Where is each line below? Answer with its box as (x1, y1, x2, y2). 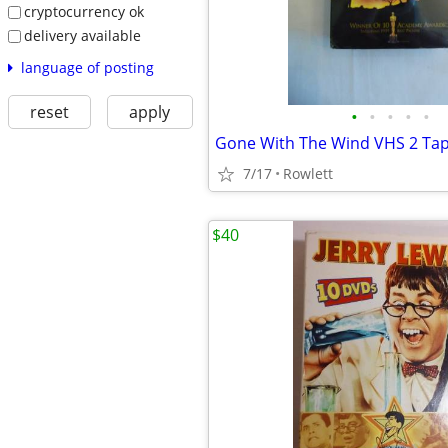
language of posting (20, 57, 154, 77)
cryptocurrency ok (23, 2, 144, 22)
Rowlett (283, 164, 333, 183)
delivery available (23, 25, 141, 45)
